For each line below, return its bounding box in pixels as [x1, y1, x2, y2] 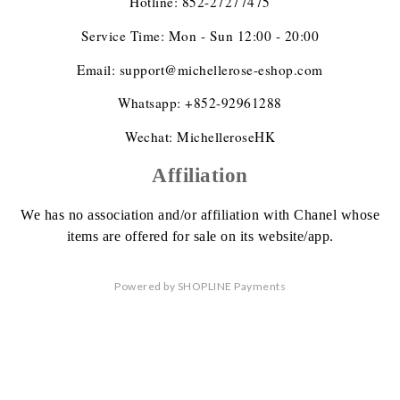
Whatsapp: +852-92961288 [118, 94, 282, 112]
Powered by [114, 279, 178, 294]
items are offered [66, 229, 172, 245]
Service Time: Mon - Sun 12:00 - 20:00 [80, 27, 320, 46]
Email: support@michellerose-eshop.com [77, 60, 323, 79]
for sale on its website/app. [171, 229, 334, 245]
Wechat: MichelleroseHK [125, 128, 275, 146]
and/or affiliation [158, 207, 263, 223]
